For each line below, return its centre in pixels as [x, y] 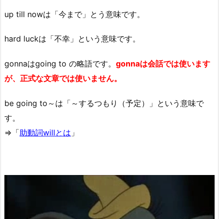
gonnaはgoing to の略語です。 [60, 64]
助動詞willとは [45, 133]
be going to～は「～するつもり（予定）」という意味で [104, 103]
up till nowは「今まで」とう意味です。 [75, 14]
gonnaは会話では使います [163, 64]
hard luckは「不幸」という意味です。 [72, 39]
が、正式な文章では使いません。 [63, 78]
